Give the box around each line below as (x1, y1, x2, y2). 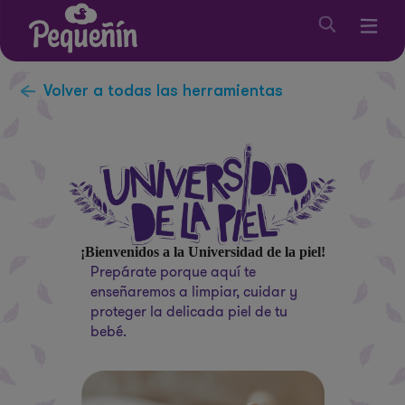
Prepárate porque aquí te (90, 261, 256, 283)
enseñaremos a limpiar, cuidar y (90, 281, 297, 303)
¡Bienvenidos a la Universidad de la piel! (80, 244, 325, 260)
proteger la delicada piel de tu (90, 301, 287, 323)
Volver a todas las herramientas (43, 80, 284, 99)
